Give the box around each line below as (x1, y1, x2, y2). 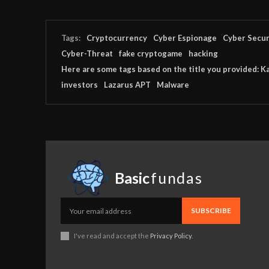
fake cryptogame (119, 48, 183, 58)
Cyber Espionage (153, 32, 217, 43)
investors (61, 79, 98, 89)
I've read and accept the (74, 232, 150, 240)
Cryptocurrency (86, 32, 147, 43)
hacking (189, 48, 218, 58)
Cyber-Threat (61, 48, 113, 58)
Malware (157, 79, 189, 89)
